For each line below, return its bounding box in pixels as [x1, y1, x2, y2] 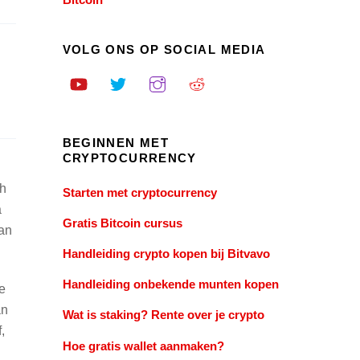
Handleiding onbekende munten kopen [62, 277, 279, 292]
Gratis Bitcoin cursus [62, 215, 182, 230]
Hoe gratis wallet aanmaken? [62, 338, 224, 353]
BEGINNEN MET [62, 135, 170, 149]
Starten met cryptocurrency [62, 185, 217, 199]
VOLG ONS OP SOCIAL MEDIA [62, 42, 266, 56]
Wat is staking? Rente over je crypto [62, 308, 264, 322]
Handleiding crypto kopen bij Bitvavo [62, 247, 270, 261]
